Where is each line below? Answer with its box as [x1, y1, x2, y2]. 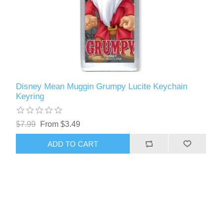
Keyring [16, 92, 45, 102]
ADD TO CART [48, 139, 99, 148]
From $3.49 [40, 120, 81, 129]
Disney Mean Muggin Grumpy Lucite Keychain [16, 82, 188, 92]
